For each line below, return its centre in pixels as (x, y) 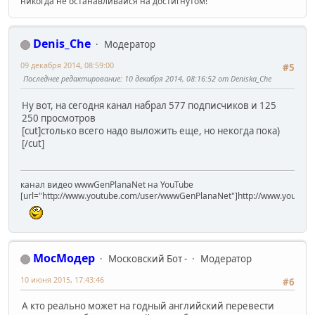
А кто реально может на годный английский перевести (148, 306)
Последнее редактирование (72, 79)
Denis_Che (62, 44)
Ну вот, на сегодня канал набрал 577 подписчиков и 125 (149, 105)
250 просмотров (59, 118)
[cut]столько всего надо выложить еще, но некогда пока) (151, 130)
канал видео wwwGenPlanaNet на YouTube (107, 185)
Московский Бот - (148, 259)
